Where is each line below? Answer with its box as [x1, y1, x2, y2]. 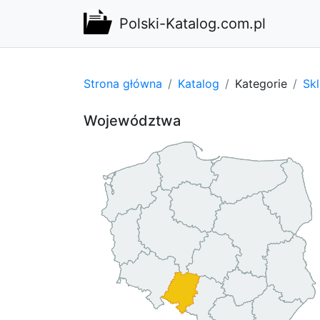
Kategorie [235, 76, 287, 91]
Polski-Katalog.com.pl [119, 15, 266, 32]
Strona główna [84, 76, 162, 91]
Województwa [84, 111, 181, 129]
